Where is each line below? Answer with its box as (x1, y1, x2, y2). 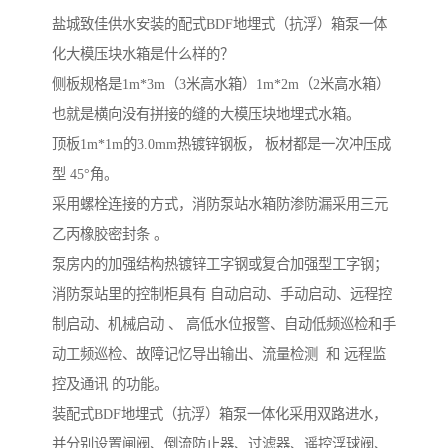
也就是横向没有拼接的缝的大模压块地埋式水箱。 (52, 106, 360, 123)
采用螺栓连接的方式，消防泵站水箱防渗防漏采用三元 (52, 196, 388, 213)
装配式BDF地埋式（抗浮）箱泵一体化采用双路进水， (52, 406, 387, 423)
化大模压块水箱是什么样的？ (52, 46, 234, 63)
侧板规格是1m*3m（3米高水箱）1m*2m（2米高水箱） (52, 76, 390, 93)
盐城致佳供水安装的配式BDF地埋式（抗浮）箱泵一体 (52, 16, 387, 33)
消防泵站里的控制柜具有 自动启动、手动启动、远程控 (52, 286, 392, 303)
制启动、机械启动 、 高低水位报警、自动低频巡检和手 (52, 316, 396, 333)
